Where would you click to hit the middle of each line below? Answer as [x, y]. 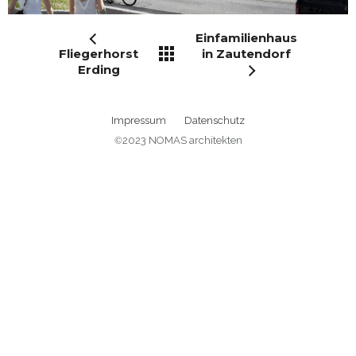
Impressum [139, 121]
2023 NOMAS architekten [182, 141]
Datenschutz [215, 121]
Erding [99, 70]
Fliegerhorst [99, 54]
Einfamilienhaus [246, 38]
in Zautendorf [246, 54]
